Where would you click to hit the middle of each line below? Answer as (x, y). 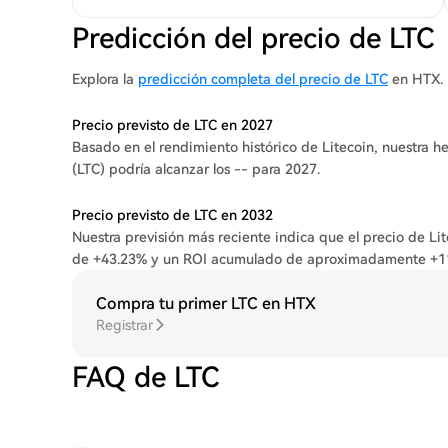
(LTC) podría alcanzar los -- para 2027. (196, 169)
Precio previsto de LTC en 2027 (172, 125)
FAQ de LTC (146, 377)
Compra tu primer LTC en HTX (206, 303)
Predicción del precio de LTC (253, 38)
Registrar (124, 325)
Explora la (105, 79)
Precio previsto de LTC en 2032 (172, 215)
